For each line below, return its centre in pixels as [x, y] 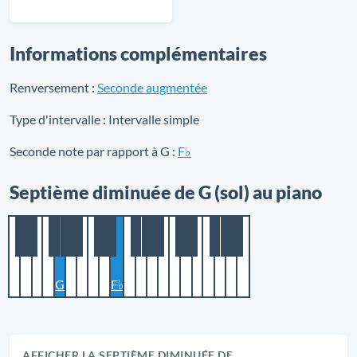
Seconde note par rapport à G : [92, 151]
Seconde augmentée [152, 87]
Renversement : [52, 87]
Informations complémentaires [138, 53]
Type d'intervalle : [58, 119]
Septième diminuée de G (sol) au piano [166, 192]
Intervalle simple [153, 119]
